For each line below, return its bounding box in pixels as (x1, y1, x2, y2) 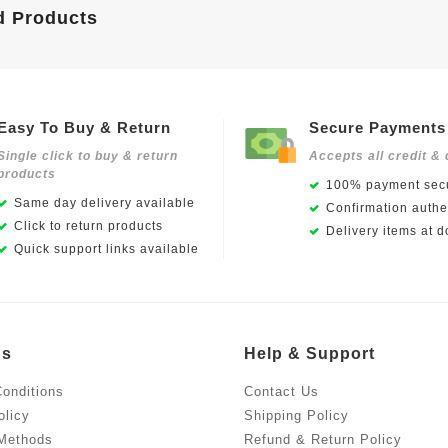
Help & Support (244, 345, 375, 363)
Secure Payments (309, 119, 446, 137)
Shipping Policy (244, 408, 349, 424)
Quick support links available (13, 242, 199, 257)
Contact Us (244, 384, 319, 400)
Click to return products (13, 219, 163, 234)
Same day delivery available (13, 196, 195, 211)
